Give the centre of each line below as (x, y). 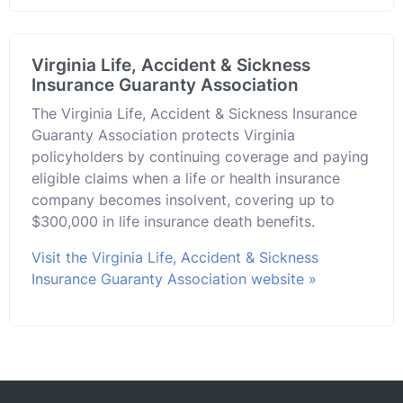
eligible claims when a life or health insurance (186, 178)
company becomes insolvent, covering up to (183, 199)
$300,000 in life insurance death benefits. (173, 221)
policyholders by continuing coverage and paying (200, 156)
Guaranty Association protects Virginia (163, 134)
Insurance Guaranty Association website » (174, 278)
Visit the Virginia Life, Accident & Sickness (175, 257)
